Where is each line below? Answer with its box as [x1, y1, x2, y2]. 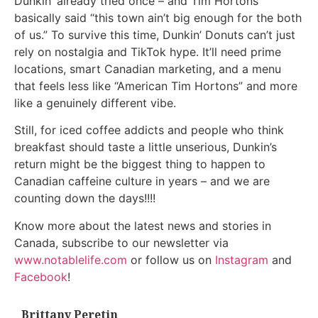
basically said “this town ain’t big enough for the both [14, 10, 302, 25]
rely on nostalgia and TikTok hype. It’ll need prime [14, 44, 281, 59]
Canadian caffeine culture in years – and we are [14, 174, 270, 189]
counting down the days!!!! [14, 191, 155, 206]
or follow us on [127, 252, 215, 267]
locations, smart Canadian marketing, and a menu [14, 61, 281, 76]
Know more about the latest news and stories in [14, 218, 271, 233]
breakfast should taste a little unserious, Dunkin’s [14, 140, 277, 155]
